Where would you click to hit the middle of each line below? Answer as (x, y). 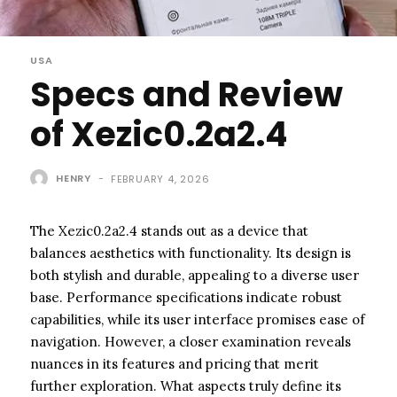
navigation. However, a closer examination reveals (191, 341)
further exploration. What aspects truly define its (186, 385)
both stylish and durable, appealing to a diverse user (195, 275)
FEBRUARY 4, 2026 (160, 179)
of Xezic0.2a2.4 (159, 134)
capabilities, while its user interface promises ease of (198, 319)
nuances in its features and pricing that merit (175, 363)
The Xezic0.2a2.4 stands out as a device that (169, 230)
